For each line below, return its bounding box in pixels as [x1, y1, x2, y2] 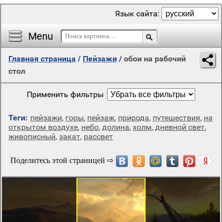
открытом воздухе [8, 122, 78, 132]
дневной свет [155, 122, 205, 132]
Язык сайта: [115, 9, 162, 18]
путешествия [153, 113, 200, 122]
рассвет [84, 132, 113, 141]
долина [102, 122, 129, 132]
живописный [8, 132, 55, 141]
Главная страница [8, 54, 76, 63]
